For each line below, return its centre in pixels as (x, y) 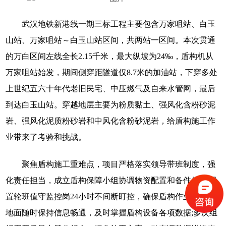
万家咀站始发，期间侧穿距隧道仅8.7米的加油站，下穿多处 (112, 72)
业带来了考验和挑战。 (46, 137)
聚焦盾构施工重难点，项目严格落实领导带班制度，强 (119, 164)
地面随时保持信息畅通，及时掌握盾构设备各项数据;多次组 (112, 212)
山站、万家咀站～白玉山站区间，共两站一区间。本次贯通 (111, 40)
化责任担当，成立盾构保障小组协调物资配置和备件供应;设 (112, 180)
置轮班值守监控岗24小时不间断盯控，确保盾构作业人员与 (111, 196)
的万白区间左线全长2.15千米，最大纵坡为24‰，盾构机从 (110, 56)
